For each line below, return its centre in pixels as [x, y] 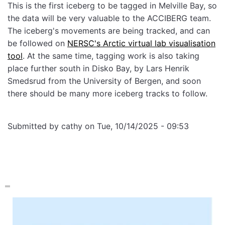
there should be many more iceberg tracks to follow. [109, 94]
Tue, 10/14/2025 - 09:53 [143, 126]
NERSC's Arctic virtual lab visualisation [141, 43]
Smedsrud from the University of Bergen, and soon [104, 81]
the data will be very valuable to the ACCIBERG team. [109, 18]
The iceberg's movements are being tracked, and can [109, 31]
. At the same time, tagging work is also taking [111, 56]
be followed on [37, 43]
